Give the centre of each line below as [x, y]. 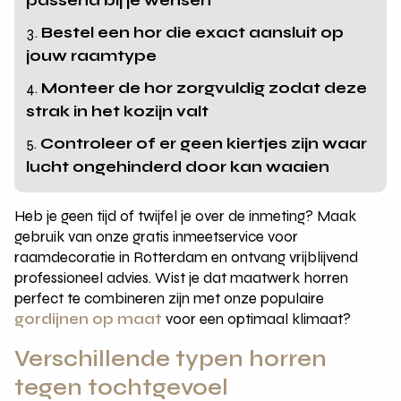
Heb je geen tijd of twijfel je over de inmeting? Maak [186, 216]
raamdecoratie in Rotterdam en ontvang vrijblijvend [187, 257]
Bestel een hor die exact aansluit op [193, 32]
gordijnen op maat [89, 319]
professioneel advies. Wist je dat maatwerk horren [182, 277]
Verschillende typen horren [171, 358]
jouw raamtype [92, 55]
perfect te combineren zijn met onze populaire [170, 298]
